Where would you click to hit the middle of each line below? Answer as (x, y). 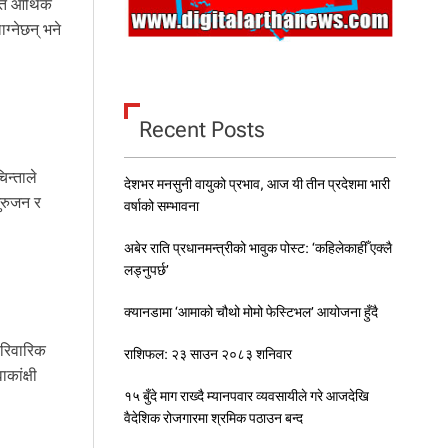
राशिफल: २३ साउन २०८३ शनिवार (207, 353)
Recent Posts (201, 129)
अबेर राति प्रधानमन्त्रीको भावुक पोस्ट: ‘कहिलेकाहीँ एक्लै (257, 247)
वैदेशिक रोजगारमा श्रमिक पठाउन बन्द (213, 417)
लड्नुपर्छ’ (146, 269)
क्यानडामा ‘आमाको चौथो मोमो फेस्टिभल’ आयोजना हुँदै (250, 311)
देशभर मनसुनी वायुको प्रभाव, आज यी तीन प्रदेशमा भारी (256, 183)
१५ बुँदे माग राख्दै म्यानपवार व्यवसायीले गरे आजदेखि (246, 395)
